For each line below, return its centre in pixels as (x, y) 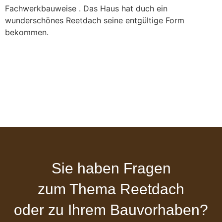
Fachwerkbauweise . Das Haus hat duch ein (86, 8)
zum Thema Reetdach (111, 189)
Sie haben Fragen (111, 168)
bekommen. (27, 32)
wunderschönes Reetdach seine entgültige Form (95, 20)
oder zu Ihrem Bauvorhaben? (111, 210)
